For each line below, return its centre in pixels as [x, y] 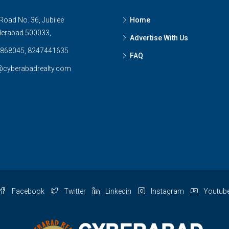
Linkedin [118, 191]
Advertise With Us [159, 38]
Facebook [28, 191]
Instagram [167, 191]
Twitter [75, 191]
